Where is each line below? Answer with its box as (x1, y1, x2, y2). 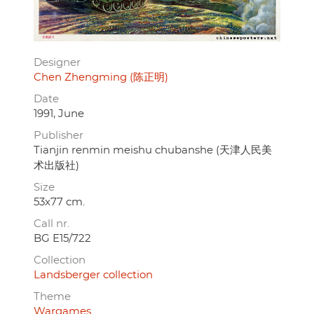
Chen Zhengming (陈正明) (34, 71, 168, 83)
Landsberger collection (34, 269, 153, 280)
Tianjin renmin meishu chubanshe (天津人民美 (34, 144, 272, 156)
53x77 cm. (34, 196, 85, 207)
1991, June (34, 108, 84, 119)
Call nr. (34, 218, 69, 229)
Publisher (34, 130, 83, 141)
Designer (34, 57, 81, 68)
